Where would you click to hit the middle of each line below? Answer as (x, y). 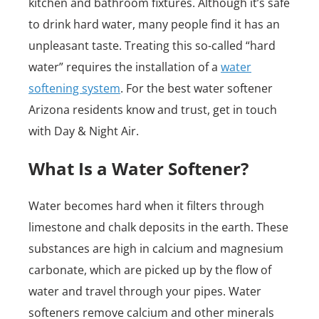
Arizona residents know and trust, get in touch (153, 110)
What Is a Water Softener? (138, 168)
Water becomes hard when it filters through (146, 206)
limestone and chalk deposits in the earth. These (158, 227)
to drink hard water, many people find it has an (154, 24)
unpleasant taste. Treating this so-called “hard (152, 46)
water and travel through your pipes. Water (145, 291)
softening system (74, 88)
